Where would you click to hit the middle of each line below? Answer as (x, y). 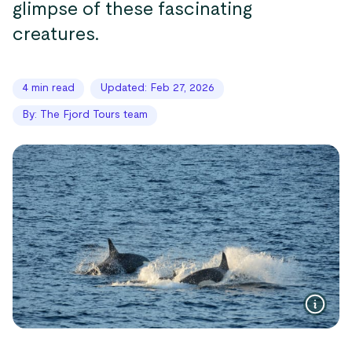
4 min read (48, 88)
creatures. (56, 35)
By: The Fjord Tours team (85, 115)
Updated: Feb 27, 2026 (157, 88)
